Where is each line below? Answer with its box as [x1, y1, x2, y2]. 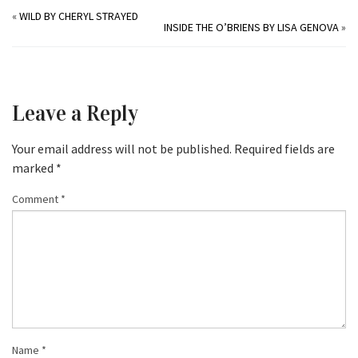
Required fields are [234, 141, 335, 157]
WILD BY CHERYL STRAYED [19, 9, 138, 23]
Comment [12, 192, 61, 206]
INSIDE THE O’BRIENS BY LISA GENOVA [164, 20, 339, 34]
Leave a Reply [12, 101, 138, 126]
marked [12, 160, 56, 176]
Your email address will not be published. [12, 141, 232, 157]
